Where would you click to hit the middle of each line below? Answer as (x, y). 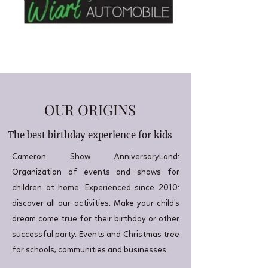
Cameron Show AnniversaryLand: (96, 157)
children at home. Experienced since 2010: (96, 188)
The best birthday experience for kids (90, 135)
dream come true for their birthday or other (96, 219)
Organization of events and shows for (96, 173)
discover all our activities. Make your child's (96, 204)
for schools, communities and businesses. (90, 250)
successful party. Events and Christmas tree (96, 235)
